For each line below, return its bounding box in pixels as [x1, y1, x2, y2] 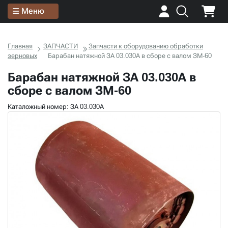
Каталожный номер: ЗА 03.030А [8, 103, 104, 110]
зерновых [8, 52, 37, 60]
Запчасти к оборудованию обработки [89, 42, 203, 50]
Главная [8, 42, 33, 50]
